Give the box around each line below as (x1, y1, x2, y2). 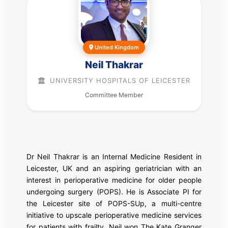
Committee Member (84, 91, 144, 99)
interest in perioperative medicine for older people (26, 175, 202, 184)
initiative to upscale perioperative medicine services (26, 210, 202, 219)
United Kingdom (93, 43, 139, 51)
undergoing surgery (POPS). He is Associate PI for (26, 187, 202, 196)
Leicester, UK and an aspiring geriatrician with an (26, 163, 202, 173)
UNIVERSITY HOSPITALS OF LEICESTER (47, 76, 190, 84)
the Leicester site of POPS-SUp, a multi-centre (26, 198, 202, 208)
